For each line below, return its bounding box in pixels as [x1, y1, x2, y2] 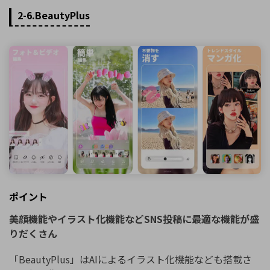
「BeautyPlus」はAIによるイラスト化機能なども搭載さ [9, 252, 252, 267]
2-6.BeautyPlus [17, 7, 90, 22]
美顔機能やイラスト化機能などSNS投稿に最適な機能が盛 [9, 212, 259, 227]
